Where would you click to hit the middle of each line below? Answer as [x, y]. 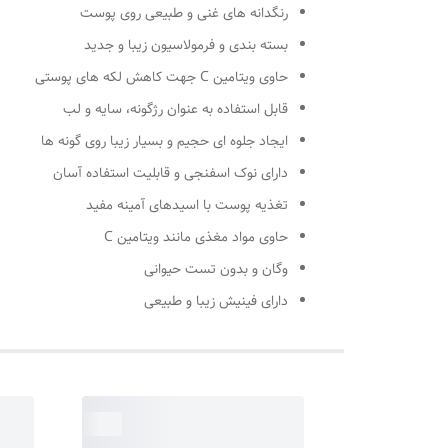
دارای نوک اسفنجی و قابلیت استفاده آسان [170, 173]
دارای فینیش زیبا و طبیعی [216, 301]
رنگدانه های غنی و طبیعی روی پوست [184, 13]
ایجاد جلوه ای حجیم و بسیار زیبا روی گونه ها [164, 141]
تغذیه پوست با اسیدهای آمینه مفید [187, 205]
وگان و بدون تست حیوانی [216, 269]
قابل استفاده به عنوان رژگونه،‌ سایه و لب [175, 109]
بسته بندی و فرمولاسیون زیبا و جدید [186, 45]
